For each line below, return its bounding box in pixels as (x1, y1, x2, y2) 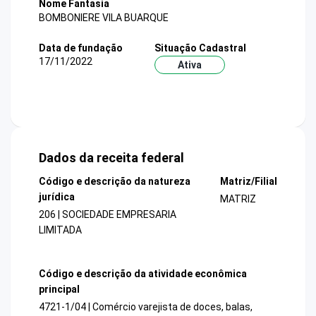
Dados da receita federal (39, 150, 184, 166)
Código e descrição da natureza (39, 176, 190, 188)
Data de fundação (39, 42, 123, 54)
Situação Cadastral (154, 42, 246, 54)
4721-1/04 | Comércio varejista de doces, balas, (39, 300, 253, 312)
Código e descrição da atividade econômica (39, 267, 247, 279)
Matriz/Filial (219, 176, 277, 188)
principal (39, 283, 80, 295)
